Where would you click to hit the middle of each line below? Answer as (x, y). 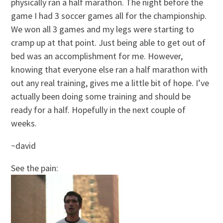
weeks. (24, 123)
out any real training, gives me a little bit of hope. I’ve (110, 83)
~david (24, 146)
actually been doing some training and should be (101, 97)
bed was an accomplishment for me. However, (97, 56)
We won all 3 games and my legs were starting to (103, 29)
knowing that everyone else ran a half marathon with (110, 70)
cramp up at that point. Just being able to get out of (109, 43)
